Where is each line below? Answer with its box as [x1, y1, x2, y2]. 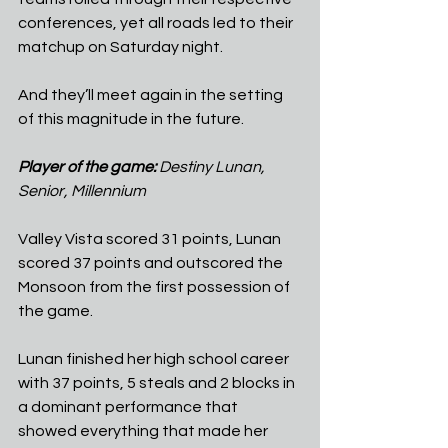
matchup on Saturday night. [18, 39, 223, 55]
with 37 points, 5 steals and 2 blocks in [18, 375, 298, 391]
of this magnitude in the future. [18, 111, 244, 127]
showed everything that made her [18, 423, 271, 439]
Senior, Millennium [18, 183, 146, 199]
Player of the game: [18, 159, 159, 175]
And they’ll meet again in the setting [18, 87, 286, 103]
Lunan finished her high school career [18, 351, 292, 367]
